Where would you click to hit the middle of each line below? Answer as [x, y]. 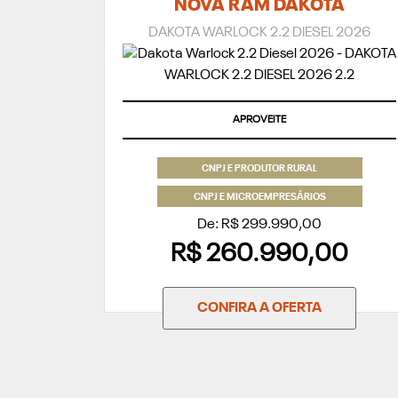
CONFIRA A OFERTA [259, 308]
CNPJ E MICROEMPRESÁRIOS [259, 197]
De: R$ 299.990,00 [259, 224]
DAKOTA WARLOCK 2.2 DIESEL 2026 [259, 33]
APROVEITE [259, 120]
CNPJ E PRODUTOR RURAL [259, 169]
